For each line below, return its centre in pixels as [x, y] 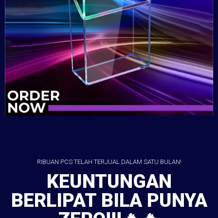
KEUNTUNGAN [109, 182]
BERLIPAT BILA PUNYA [109, 201]
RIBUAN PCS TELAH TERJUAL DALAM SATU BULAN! [109, 162]
